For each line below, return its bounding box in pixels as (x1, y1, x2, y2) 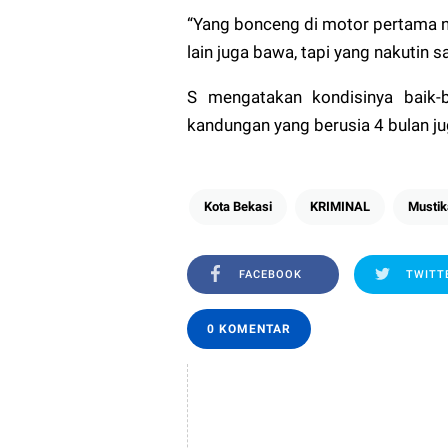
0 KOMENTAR (207, 321, 291, 336)
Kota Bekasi (204, 198, 272, 214)
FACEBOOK (239, 267, 302, 281)
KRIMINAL (310, 198, 370, 214)
